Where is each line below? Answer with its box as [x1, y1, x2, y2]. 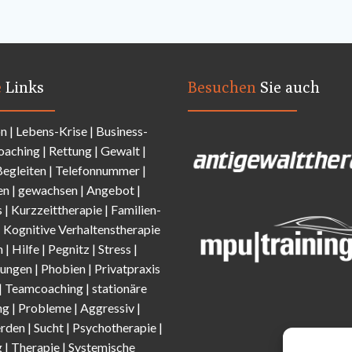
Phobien [41, 261, 88, 277]
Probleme [18, 300, 74, 316]
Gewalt [101, 143, 142, 159]
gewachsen [18, 182, 80, 198]
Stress [98, 241, 134, 257]
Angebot [86, 182, 137, 198]
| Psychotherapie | [66, 320, 163, 335]
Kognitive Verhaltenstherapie [3, 222, 160, 237]
